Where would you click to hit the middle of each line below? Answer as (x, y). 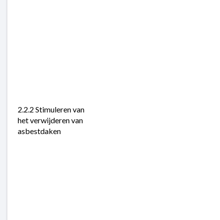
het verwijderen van (50, 120)
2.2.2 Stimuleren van (51, 109)
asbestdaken (39, 131)
